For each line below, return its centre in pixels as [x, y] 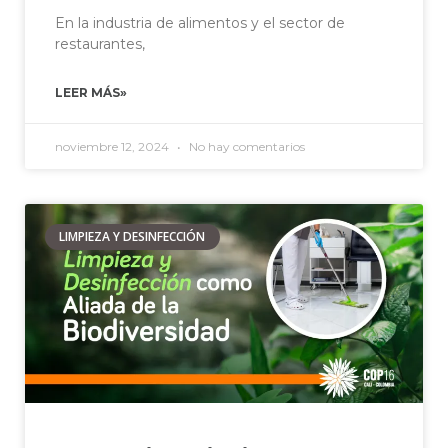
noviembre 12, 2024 [113, 146]
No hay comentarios [245, 146]
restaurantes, [100, 43]
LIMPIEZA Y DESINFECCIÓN [132, 237]
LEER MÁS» [91, 92]
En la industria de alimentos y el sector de [200, 22]
